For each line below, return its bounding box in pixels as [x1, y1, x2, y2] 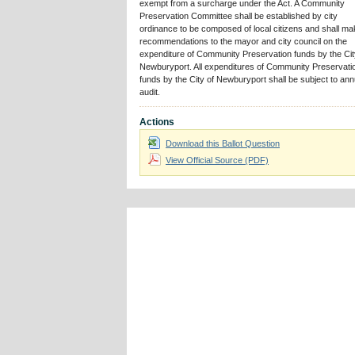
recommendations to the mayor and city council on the [139, 36, 347, 46]
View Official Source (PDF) [166, 155, 269, 165]
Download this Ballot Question [166, 138, 280, 148]
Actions [139, 116, 174, 128]
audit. [139, 86, 160, 97]
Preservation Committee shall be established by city [139, 10, 338, 21]
